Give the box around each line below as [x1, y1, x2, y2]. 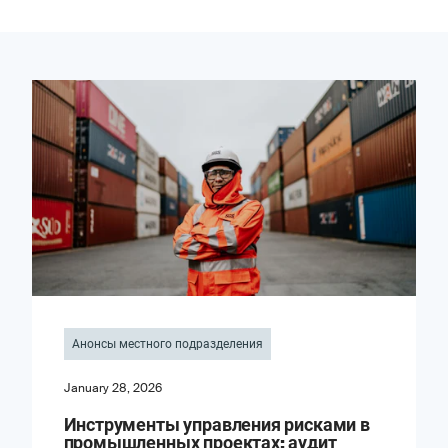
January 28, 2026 [63, 380, 162, 397]
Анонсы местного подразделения [71, 336, 263, 353]
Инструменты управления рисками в [63, 413, 370, 438]
